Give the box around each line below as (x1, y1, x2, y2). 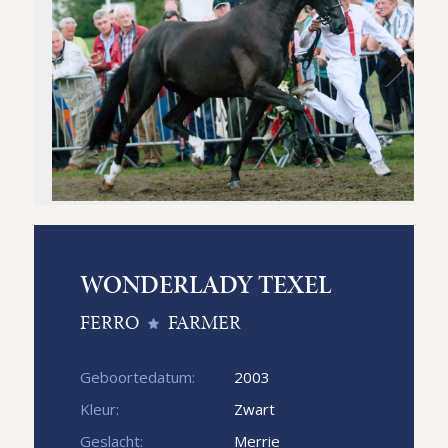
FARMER (163, 308, 241, 336)
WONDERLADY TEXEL (79, 266, 331, 302)
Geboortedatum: (79, 366, 195, 387)
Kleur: (79, 398, 119, 419)
